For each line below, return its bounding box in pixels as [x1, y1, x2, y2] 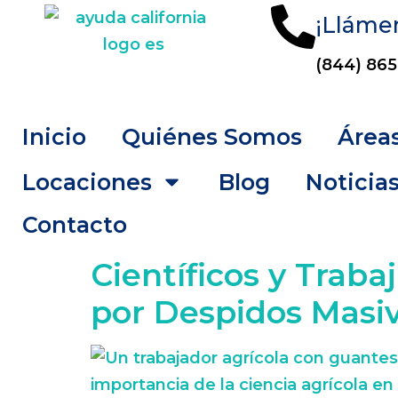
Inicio [22, 123, 86, 150]
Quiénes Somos [122, 123, 302, 150]
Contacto [22, 211, 127, 238]
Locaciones [22, 168, 152, 195]
